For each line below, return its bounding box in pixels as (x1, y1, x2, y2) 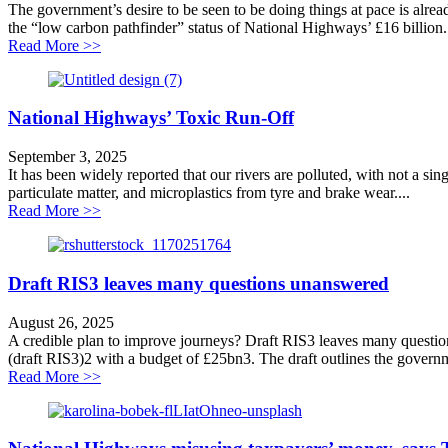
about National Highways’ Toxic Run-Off (100, 201, 364, 219)
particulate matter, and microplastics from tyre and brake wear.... (8, 184, 410, 202)
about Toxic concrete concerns (100, 35, 292, 53)
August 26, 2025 (8, 313, 114, 331)
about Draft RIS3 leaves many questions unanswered (100, 366, 434, 384)
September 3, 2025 (8, 148, 127, 166)
